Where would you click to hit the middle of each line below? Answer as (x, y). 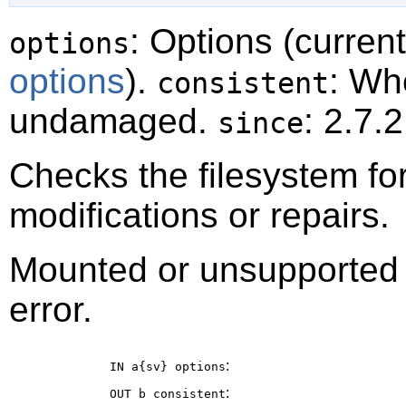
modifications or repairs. (199, 215)
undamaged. (113, 121)
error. (51, 309)
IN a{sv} (142, 366)
